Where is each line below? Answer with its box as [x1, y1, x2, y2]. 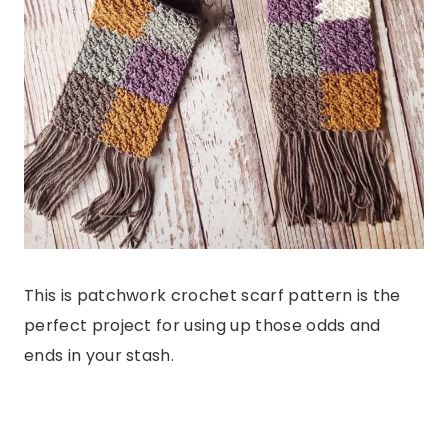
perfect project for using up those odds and [24, 313, 381, 337]
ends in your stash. [24, 343, 175, 367]
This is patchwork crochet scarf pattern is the [24, 283, 401, 307]
